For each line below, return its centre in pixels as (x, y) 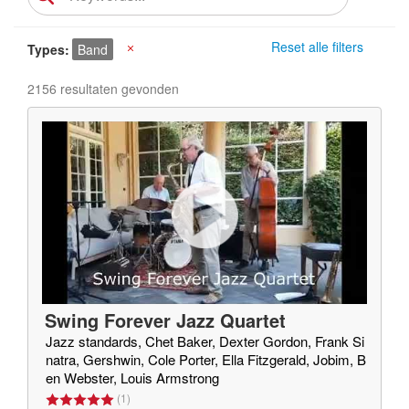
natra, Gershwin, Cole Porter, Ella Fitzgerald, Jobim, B (206, 359)
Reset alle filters (317, 47)
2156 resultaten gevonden (103, 89)
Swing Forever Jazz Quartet (165, 320)
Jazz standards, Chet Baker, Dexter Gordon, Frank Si (205, 341)
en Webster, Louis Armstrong (132, 378)
